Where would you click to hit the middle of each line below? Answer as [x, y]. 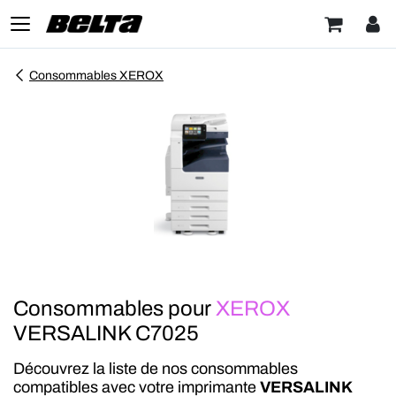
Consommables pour [114, 308]
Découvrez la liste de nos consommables [156, 369]
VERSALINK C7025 [106, 333]
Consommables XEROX [96, 76]
